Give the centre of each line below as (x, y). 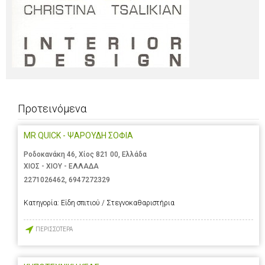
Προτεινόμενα (52, 109)
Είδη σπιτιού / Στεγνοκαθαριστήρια (118, 203)
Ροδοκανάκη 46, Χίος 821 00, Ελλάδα (85, 155)
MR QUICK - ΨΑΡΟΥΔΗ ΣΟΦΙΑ (78, 136)
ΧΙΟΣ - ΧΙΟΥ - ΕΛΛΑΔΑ (61, 167)
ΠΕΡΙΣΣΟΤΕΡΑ (54, 230)
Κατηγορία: (42, 203)
